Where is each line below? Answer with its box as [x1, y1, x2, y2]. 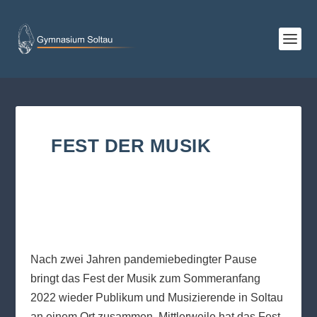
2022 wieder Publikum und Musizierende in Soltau [30, 292, 283, 304]
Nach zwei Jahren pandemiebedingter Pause [30, 253, 257, 265]
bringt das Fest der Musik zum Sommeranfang [30, 272, 260, 284]
